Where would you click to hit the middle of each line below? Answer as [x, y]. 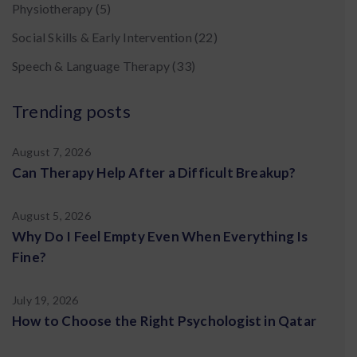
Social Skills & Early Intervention [102, 37]
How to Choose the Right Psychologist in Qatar [164, 321]
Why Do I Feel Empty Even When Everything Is [160, 236]
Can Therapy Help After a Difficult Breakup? [154, 173]
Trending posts [71, 111]
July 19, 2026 [45, 300]
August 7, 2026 [51, 152]
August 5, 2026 [51, 216]
